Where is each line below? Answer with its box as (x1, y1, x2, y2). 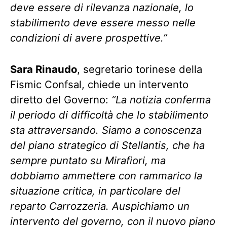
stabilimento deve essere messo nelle (10, 16, 196, 29)
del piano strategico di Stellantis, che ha (10, 138, 205, 152)
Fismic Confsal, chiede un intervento (10, 78, 188, 91)
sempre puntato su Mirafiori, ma (10, 154, 166, 167)
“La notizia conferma (111, 93, 211, 106)
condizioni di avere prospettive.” (10, 31, 167, 44)
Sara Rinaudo (10, 62, 77, 75)
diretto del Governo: (10, 93, 111, 106)
